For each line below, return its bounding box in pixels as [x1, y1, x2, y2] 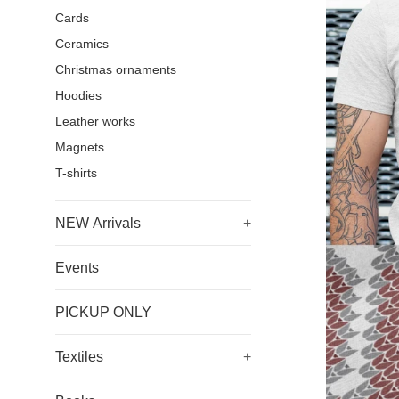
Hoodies [55, 89, 102, 102]
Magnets [55, 141, 104, 154]
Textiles [55, 349, 103, 364]
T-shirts [55, 167, 97, 180]
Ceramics [55, 37, 109, 51]
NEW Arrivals [55, 216, 141, 231]
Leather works [55, 115, 135, 128]
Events [55, 260, 99, 275]
